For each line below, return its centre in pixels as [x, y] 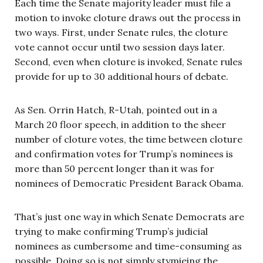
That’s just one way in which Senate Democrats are [129, 216]
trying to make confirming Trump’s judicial [111, 231]
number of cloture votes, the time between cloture [129, 139]
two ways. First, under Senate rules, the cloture [121, 32]
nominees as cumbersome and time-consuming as [128, 246]
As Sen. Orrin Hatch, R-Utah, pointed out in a [116, 109]
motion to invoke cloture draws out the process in [128, 17]
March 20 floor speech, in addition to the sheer [120, 124]
